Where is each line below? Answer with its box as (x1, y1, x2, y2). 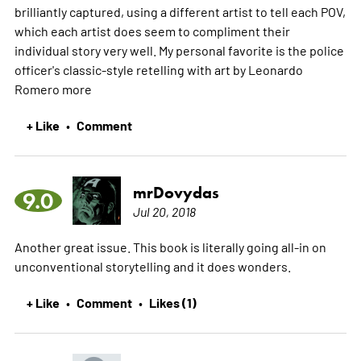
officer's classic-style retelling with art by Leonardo (14, 60, 303, 77)
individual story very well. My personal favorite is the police (14, 41, 344, 58)
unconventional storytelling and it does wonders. (14, 257, 291, 274)
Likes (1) (148, 293, 197, 311)
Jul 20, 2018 (132, 202, 196, 219)
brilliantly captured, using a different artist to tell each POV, (14, 2, 346, 19)
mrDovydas (132, 182, 219, 202)
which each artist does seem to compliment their (14, 22, 290, 39)
